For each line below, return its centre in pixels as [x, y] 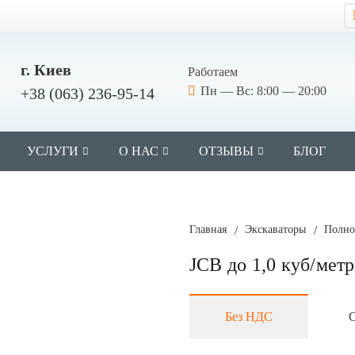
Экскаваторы [276, 229]
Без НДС [249, 317]
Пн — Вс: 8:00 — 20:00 [264, 91]
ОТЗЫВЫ [226, 151]
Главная [208, 229]
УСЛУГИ [52, 151]
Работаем [212, 72]
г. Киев [46, 70]
